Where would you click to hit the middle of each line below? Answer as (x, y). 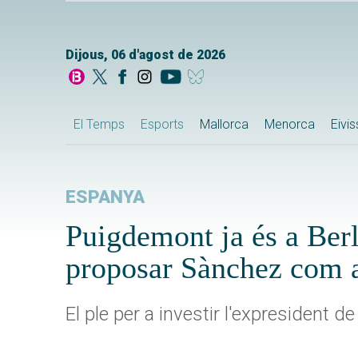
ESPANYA (105, 197)
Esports (162, 124)
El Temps (99, 124)
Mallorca (224, 124)
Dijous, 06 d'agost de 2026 (145, 55)
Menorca (290, 124)
